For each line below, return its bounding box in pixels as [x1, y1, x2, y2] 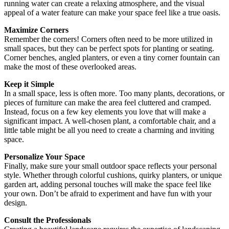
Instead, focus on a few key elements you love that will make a [4, 107, 206, 116]
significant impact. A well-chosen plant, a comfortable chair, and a [4, 116, 216, 125]
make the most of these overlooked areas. [4, 62, 136, 71]
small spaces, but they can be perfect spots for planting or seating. [4, 43, 214, 53]
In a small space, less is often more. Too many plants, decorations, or [4, 88, 224, 98]
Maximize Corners [4, 25, 68, 34]
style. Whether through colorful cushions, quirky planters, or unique [4, 170, 222, 179]
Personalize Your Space [4, 152, 85, 161]
